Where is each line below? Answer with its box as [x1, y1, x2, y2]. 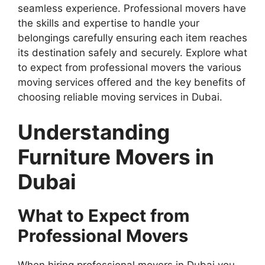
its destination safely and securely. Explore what [18, 46, 247, 59]
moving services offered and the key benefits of [18, 76, 245, 88]
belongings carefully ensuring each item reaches [18, 31, 247, 44]
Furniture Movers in [18, 144, 214, 170]
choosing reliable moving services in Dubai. [18, 91, 222, 103]
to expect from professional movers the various [18, 61, 241, 73]
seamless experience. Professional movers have [18, 2, 246, 14]
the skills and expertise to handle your [18, 17, 199, 29]
